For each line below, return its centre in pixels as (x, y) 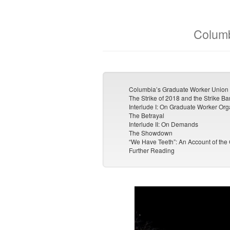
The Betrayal (147, 116)
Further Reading (152, 150)
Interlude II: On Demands (164, 124)
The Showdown (151, 133)
